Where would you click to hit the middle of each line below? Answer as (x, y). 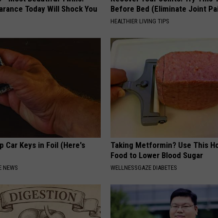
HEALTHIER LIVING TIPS (140, 21)
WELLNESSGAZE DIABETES (144, 167)
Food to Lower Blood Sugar (157, 155)
